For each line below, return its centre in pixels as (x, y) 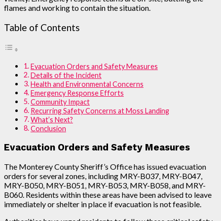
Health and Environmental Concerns (87, 84)
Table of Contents (42, 27)
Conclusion (48, 129)
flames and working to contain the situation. (77, 7)
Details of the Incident (66, 75)
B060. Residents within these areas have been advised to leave (108, 195)
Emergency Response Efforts (77, 93)
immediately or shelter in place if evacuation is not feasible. (103, 204)
